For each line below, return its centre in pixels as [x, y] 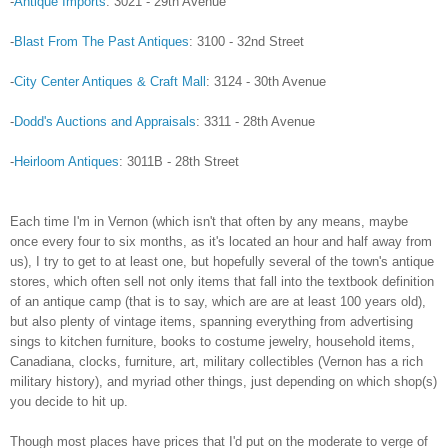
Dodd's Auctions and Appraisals [105, 122]
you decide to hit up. [69, 402]
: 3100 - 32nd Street [246, 42]
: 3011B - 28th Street [179, 162]
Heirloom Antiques [66, 162]
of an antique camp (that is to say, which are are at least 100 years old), [218, 302]
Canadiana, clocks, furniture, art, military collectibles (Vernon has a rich [216, 362]
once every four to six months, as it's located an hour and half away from [221, 242]
